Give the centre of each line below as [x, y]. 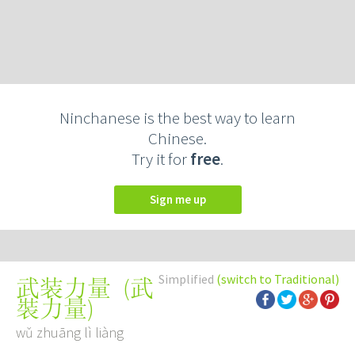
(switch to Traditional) [278, 279]
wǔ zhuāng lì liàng [70, 332]
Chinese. [177, 138]
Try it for [161, 159]
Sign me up [181, 199]
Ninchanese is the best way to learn [177, 118]
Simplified [187, 279]
